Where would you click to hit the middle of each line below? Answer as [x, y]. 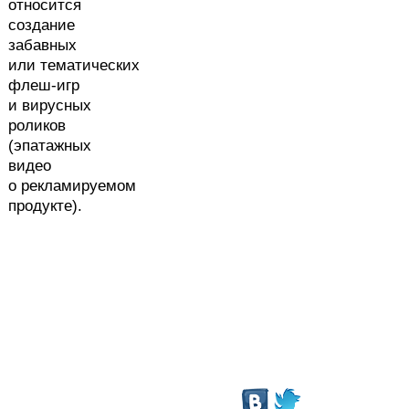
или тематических [74, 65]
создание [42, 25]
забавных [42, 45]
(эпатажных [50, 145]
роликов [37, 125]
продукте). [45, 205]
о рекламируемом [72, 185]
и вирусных [50, 105]
